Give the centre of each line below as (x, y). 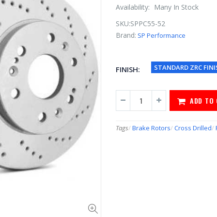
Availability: (134, 7)
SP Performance (162, 35)
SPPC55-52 (148, 23)
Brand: (126, 35)
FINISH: (128, 70)
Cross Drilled (193, 128)
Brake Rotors (151, 128)
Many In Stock (176, 7)
